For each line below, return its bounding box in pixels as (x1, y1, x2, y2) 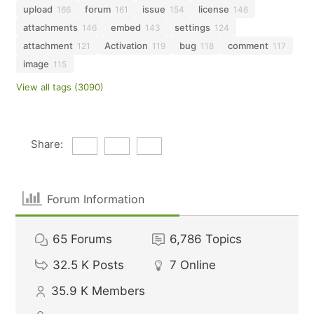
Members (92, 284, 146, 298)
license (198, 4, 230, 15)
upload (23, 4, 53, 15)
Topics (205, 232, 243, 246)
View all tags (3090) (16, 81, 104, 93)
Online (180, 258, 217, 272)
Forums (71, 232, 113, 246)
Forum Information (46, 191, 144, 206)
